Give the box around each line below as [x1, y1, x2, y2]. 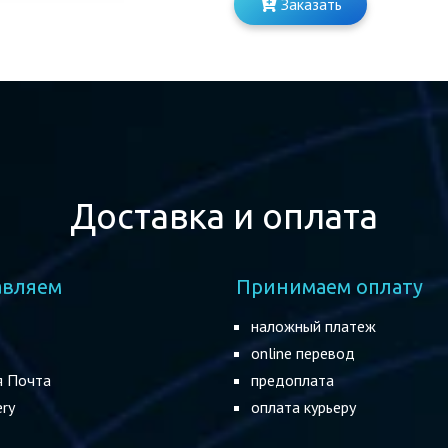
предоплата [251, 370, 334, 390]
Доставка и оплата [70, 196, 378, 236]
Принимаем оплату [236, 275, 423, 298]
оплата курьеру [251, 397, 356, 417]
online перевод [251, 343, 355, 363]
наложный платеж [251, 316, 376, 336]
